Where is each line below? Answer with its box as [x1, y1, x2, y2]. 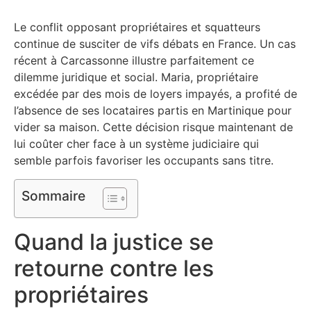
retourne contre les [14, 254, 214, 282]
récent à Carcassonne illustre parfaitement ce [14, 53, 254, 68]
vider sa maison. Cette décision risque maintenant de [14, 120, 293, 135]
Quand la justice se [14, 228, 214, 255]
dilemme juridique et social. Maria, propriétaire [14, 70, 258, 85]
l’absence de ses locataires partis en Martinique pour [14, 103, 292, 118]
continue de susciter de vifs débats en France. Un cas [14, 37, 296, 51]
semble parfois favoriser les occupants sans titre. [14, 153, 274, 168]
